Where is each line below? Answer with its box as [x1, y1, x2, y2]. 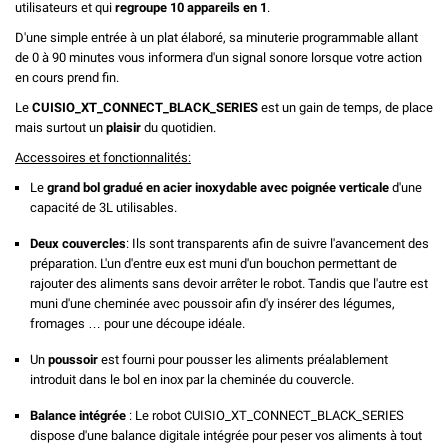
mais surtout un [15, 119, 106, 135]
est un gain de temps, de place [258, 99, 433, 115]
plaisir [106, 119, 141, 135]
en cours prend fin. [15, 69, 119, 85]
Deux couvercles [30, 235, 126, 251]
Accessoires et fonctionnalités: [15, 149, 191, 165]
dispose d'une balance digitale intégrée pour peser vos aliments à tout [30, 427, 422, 443]
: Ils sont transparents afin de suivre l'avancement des [126, 235, 429, 251]
